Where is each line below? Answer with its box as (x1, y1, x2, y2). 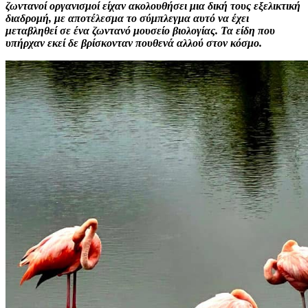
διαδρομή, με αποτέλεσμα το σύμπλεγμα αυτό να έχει (5, 12, 249, 24)
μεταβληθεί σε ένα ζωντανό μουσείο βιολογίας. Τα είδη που (5, 24, 275, 36)
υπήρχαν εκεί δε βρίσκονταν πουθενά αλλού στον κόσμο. (5, 36, 262, 49)
